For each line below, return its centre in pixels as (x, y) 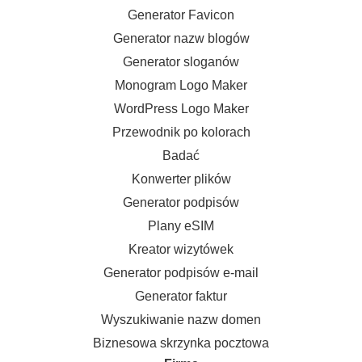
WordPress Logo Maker (181, 109)
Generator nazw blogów (181, 38)
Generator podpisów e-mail (181, 273)
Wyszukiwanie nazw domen (181, 320)
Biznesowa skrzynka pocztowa (181, 343)
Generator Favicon (181, 15)
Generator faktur (181, 296)
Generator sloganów (181, 62)
